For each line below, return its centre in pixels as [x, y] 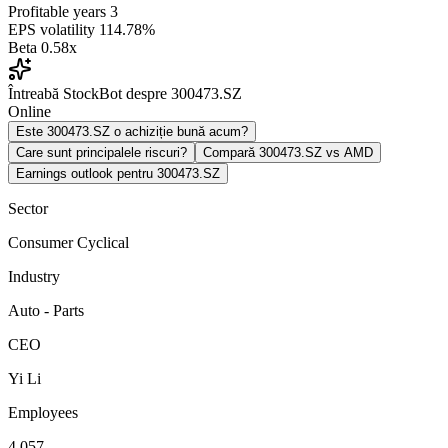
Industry [34, 276]
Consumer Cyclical [68, 242]
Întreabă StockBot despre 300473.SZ [125, 93]
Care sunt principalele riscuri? [101, 152]
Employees [43, 412]
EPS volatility [51, 29]
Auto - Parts [46, 310]
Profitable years [57, 11]
